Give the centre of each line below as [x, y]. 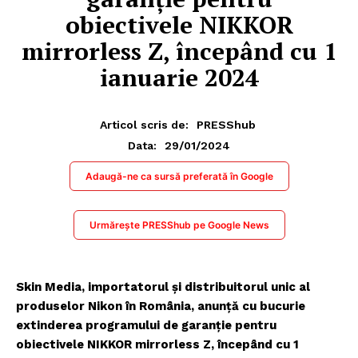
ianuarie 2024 [179, 78]
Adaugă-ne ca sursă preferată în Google [179, 176]
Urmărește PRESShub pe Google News [179, 225]
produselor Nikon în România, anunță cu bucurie [161, 306]
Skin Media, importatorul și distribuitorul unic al [163, 286]
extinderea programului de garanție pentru [146, 325]
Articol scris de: [144, 124]
